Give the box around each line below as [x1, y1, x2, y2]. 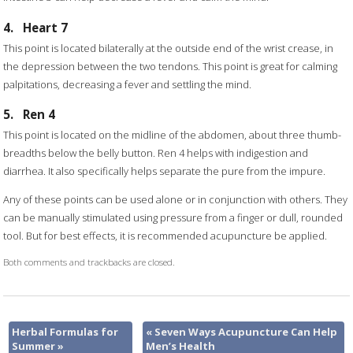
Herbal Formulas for [11, 325, 118, 340]
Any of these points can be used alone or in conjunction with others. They [3, 191, 348, 206]
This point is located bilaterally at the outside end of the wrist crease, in [3, 40, 334, 55]
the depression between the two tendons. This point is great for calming [3, 58, 338, 73]
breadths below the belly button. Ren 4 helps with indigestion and [3, 145, 309, 160]
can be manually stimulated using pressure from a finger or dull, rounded [3, 210, 344, 225]
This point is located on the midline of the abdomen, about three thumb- [3, 127, 342, 142]
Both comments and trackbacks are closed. [3, 255, 176, 268]
